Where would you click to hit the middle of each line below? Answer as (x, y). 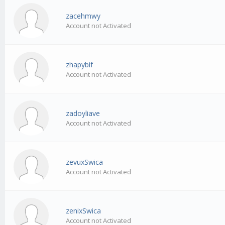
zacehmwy (83, 16)
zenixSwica (84, 211)
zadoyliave (83, 114)
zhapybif (80, 65)
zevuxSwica (85, 162)
